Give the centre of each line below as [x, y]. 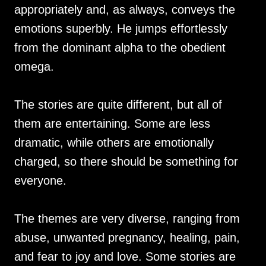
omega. [34, 66]
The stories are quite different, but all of [118, 104]
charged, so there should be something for [126, 161]
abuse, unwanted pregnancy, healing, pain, [127, 237]
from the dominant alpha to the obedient [120, 47]
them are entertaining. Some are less [112, 123]
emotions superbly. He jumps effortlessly [121, 28]
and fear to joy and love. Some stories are [125, 256]
